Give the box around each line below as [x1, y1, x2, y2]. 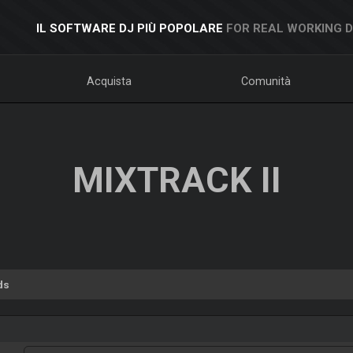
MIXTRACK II [72, 159, 281, 201]
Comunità [241, 75, 292, 87]
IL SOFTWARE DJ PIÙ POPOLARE [35, 21, 223, 35]
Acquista [86, 75, 132, 87]
